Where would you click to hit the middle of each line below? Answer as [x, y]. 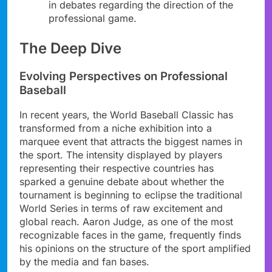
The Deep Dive [70, 48]
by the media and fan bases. [84, 262]
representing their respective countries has [117, 168]
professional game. [93, 18]
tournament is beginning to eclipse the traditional [131, 195]
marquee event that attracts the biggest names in [131, 142]
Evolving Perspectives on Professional [124, 76]
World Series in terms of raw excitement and [121, 209]
